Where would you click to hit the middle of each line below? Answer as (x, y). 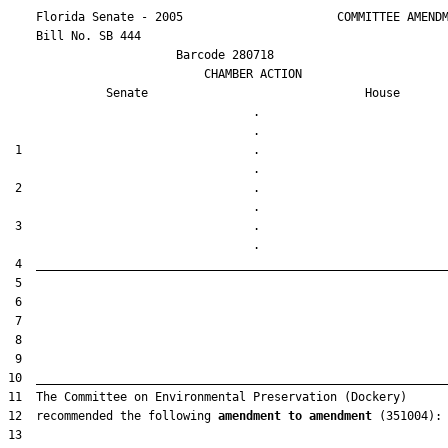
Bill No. (53, 36)
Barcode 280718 (141, 55)
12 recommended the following (113, 416)
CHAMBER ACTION (155, 74)
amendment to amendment (295, 416)
